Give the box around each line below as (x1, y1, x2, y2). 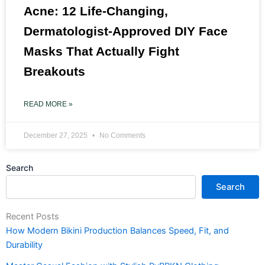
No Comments (98, 131, 146, 140)
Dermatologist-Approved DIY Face (24, 24, 228, 38)
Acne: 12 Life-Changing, (24, 4, 168, 18)
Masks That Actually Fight (24, 44, 179, 58)
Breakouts (24, 64, 85, 78)
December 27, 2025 (24, 131, 89, 140)
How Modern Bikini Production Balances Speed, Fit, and (6, 225, 229, 236)
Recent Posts (6, 211, 59, 222)
